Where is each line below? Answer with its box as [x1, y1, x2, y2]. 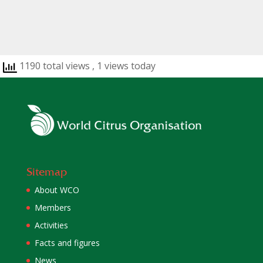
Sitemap [26, 165, 67, 179]
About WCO [34, 184, 79, 196]
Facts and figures [34, 237, 100, 249]
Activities [34, 220, 68, 231]
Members [34, 202, 71, 214]
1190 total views [17, 59, 92, 72]
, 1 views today [92, 59, 156, 72]
